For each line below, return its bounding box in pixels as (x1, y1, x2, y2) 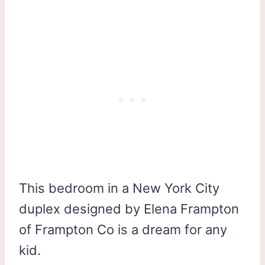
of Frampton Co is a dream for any (19, 221, 227, 237)
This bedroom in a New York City (19, 180, 219, 196)
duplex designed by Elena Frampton (19, 201, 239, 216)
